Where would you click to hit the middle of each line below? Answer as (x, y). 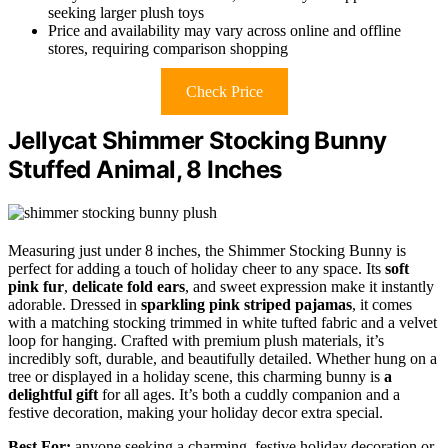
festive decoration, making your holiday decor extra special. (195, 412)
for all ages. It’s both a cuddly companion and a (249, 394)
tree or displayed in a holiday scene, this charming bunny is (196, 376)
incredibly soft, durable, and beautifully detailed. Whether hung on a (222, 358)
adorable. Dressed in (74, 304)
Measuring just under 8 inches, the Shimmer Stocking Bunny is (207, 250)
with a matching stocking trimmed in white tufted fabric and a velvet (222, 322)
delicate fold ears (128, 286)
